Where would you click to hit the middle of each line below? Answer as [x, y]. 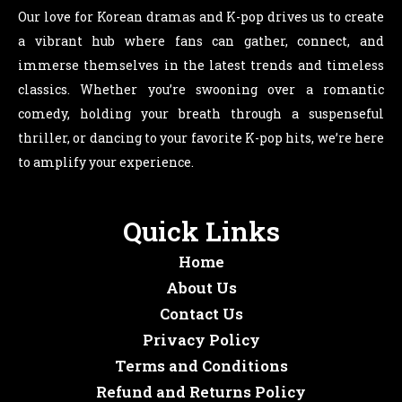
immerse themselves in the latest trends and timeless [201, 65]
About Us [201, 288]
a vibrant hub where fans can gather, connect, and [201, 40]
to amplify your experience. [106, 162]
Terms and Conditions [201, 366]
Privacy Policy [201, 340]
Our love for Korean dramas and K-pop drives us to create [201, 16]
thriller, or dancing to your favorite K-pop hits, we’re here [201, 137]
